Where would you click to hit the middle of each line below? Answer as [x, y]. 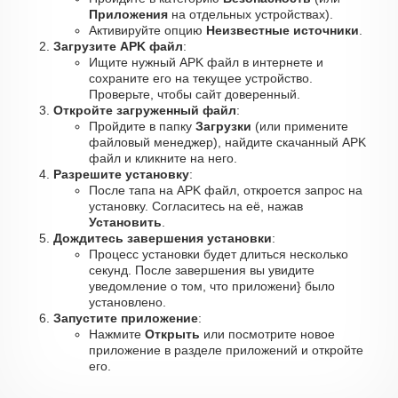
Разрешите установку [121, 174]
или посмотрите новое [267, 334]
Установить [125, 222]
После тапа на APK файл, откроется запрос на [226, 190]
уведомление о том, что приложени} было [212, 286]
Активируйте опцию [147, 30]
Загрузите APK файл [118, 46]
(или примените [300, 126]
